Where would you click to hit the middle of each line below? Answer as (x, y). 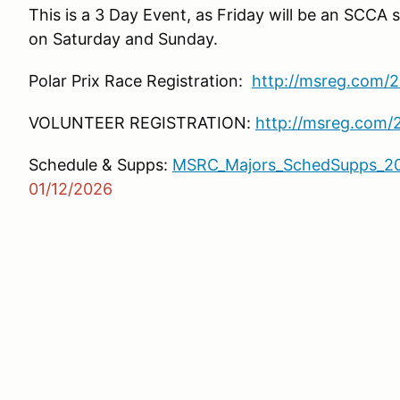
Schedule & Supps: (100, 165)
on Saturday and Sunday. (123, 39)
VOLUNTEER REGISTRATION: (142, 123)
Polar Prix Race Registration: (140, 81)
